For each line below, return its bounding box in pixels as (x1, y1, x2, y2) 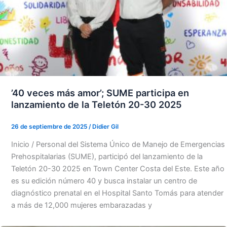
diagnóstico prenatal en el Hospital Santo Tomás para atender (11, 188, 223, 198)
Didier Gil (92, 123, 119, 130)
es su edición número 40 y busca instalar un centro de (11, 176, 197, 185)
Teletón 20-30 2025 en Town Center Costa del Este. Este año (11, 164, 224, 173)
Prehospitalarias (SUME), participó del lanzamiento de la (11, 152, 203, 161)
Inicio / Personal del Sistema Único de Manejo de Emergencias (11, 139, 225, 149)
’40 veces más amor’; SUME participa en (11, 87, 189, 98)
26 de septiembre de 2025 (11, 123, 89, 130)
